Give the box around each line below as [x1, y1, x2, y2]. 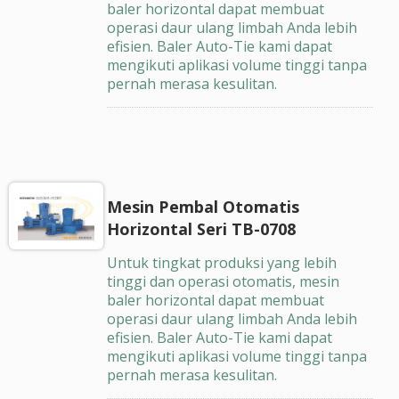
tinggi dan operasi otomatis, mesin [106, 272, 339, 292]
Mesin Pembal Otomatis [106, 196, 299, 218]
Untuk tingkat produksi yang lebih [106, 253, 337, 273]
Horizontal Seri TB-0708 [106, 218, 296, 240]
